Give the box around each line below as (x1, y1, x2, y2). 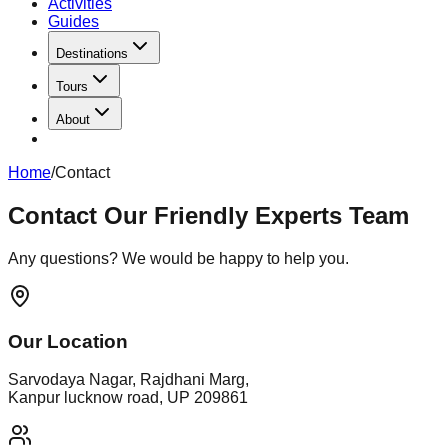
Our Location (8, 330, 128, 352)
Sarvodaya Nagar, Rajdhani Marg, (8, 371, 249, 389)
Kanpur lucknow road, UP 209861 (8, 389, 248, 407)
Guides (48, 13, 99, 30)
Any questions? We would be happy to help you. (8, 249, 349, 267)
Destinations (56, 46, 128, 61)
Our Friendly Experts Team (104, 201, 409, 229)
